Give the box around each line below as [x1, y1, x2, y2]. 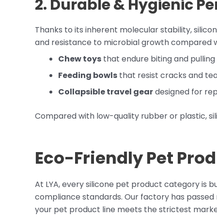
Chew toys [58, 53, 101, 64]
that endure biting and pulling [101, 53, 215, 64]
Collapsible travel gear [58, 86, 153, 97]
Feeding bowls [58, 69, 117, 81]
